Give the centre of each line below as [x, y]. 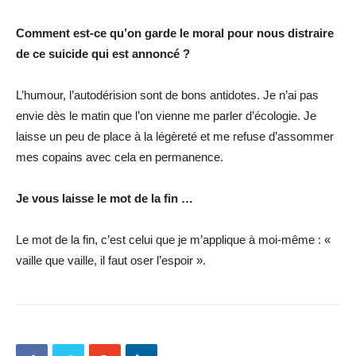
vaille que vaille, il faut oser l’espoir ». [111, 260]
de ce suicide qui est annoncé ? [103, 54]
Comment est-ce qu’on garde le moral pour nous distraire [175, 33]
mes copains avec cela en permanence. [120, 157]
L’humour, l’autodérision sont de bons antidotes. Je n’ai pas [167, 95]
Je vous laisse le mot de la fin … [104, 198]
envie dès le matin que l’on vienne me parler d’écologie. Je [166, 116]
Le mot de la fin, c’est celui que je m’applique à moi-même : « [173, 240]
